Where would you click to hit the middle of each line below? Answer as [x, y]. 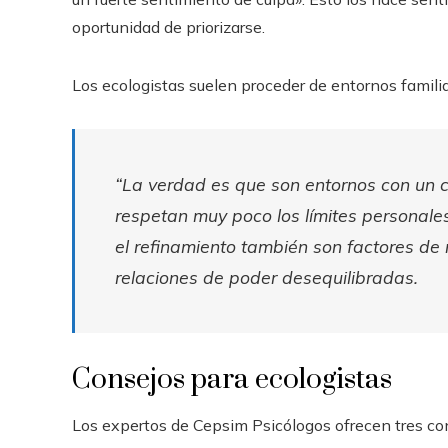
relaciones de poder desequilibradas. [266, 277]
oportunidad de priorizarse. [168, 27]
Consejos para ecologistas [232, 379]
